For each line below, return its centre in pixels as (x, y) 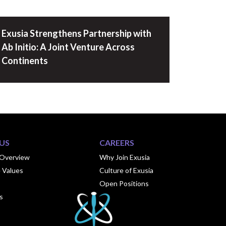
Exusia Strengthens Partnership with (76, 33)
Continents (24, 60)
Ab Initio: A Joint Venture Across (68, 47)
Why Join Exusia (125, 157)
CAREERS (117, 142)
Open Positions (124, 183)
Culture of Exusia (127, 170)
